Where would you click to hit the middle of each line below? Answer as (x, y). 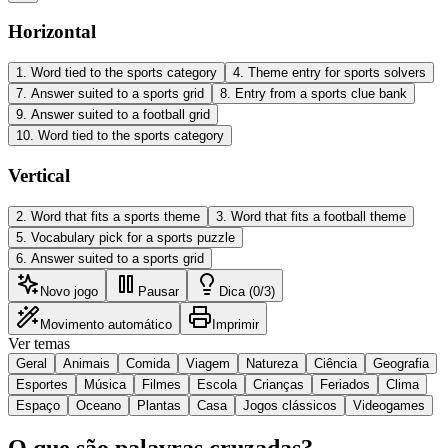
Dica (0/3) (247, 291)
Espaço (38, 405)
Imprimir (235, 324)
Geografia (401, 363)
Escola (217, 384)
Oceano (98, 405)
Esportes (42, 384)
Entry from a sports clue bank (321, 94)
